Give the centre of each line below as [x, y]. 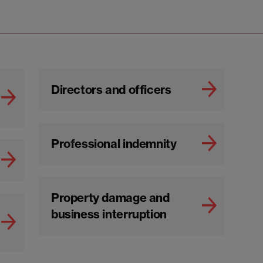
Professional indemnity [114, 144]
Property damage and [110, 198]
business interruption [109, 214]
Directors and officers [111, 90]
